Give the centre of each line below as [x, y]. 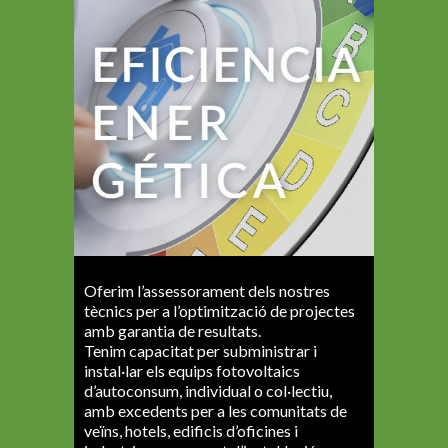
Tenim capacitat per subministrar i [200, 351]
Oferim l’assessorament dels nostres [207, 291]
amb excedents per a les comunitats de [215, 411]
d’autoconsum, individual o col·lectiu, [208, 391]
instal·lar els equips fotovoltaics [192, 371]
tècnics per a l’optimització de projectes [219, 311]
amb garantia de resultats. [172, 331]
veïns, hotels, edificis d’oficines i [191, 431]
